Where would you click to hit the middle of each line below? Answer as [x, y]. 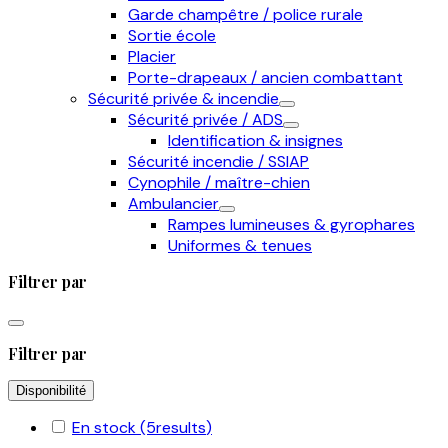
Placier [152, 56]
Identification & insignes [255, 140]
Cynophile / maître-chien [219, 182]
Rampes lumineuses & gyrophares [291, 224]
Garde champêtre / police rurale [245, 14]
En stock [106, 427]
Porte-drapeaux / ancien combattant [265, 77]
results [181, 427]
